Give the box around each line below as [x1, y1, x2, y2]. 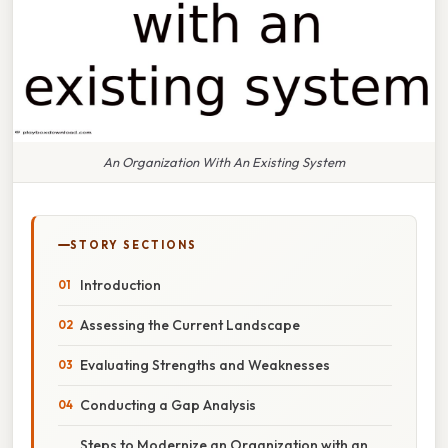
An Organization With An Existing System [103, 153, 345, 170]
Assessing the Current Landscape [80, 315, 300, 334]
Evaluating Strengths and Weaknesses [80, 355, 330, 374]
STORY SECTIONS [70, 237, 197, 252]
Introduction [80, 275, 161, 294]
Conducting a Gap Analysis [80, 395, 256, 414]
